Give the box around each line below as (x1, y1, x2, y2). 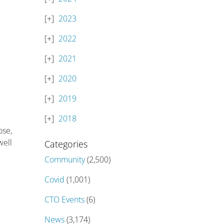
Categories (44, 138, 88, 150)
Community (44, 154, 85, 165)
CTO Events (44, 194, 85, 205)
